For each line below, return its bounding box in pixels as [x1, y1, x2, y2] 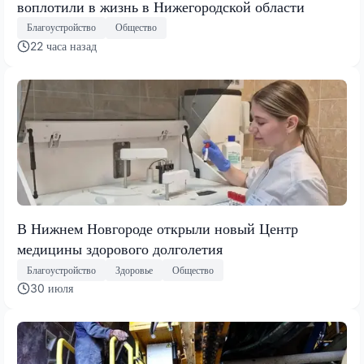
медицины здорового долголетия [17, 240, 223, 258]
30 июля [30, 281, 73, 296]
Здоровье [115, 263, 153, 276]
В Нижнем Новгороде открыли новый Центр [17, 219, 298, 237]
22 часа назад [30, 38, 97, 53]
